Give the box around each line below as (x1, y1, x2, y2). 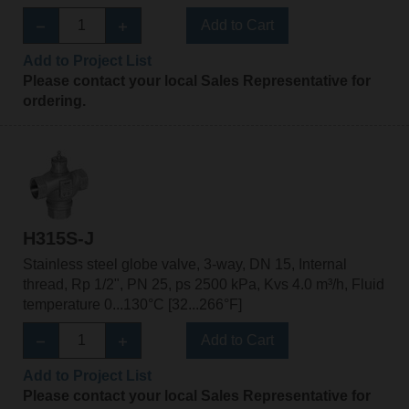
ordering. (22, 93, 86, 110)
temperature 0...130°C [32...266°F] (22, 297, 242, 313)
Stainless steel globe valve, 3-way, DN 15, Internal (22, 257, 347, 273)
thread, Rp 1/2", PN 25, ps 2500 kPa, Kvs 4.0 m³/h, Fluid (22, 277, 384, 293)
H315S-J (22, 228, 94, 249)
